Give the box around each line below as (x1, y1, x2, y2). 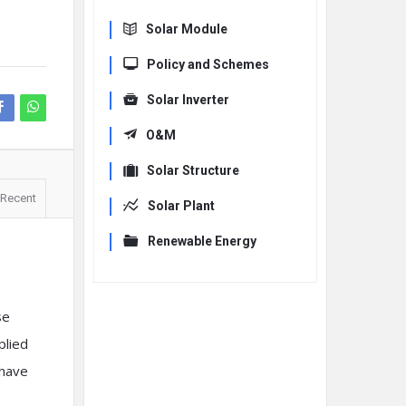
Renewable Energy (148, 234, 256, 248)
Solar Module (146, 22, 227, 36)
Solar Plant (148, 198, 215, 213)
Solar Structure (147, 163, 239, 178)
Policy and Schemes (147, 57, 269, 72)
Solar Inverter (147, 92, 229, 107)
